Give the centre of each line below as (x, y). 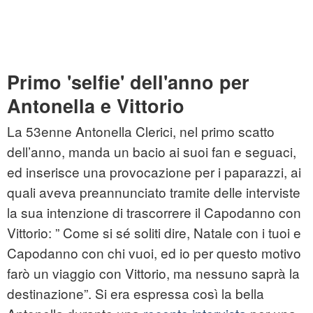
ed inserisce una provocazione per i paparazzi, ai (154, 172)
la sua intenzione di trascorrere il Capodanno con (154, 212)
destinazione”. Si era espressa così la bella (136, 293)
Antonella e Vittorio (96, 106)
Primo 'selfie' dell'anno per (128, 82)
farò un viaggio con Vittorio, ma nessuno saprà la (153, 273)
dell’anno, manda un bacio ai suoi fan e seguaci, (152, 152)
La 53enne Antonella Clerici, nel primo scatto (141, 131)
